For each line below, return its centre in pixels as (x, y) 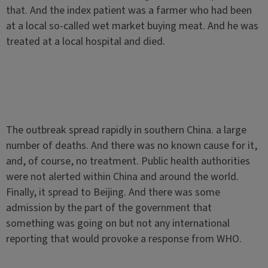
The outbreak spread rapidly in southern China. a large (126, 130)
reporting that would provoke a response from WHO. (124, 239)
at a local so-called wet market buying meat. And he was (132, 26)
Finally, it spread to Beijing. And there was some (113, 192)
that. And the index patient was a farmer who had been (129, 10)
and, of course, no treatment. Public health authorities (128, 161)
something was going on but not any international (118, 223)
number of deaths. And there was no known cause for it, (131, 146)
